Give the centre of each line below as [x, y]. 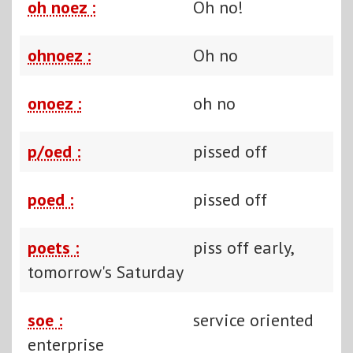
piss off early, [243, 247]
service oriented [253, 320]
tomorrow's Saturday [106, 271]
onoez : [54, 103]
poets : [53, 247]
